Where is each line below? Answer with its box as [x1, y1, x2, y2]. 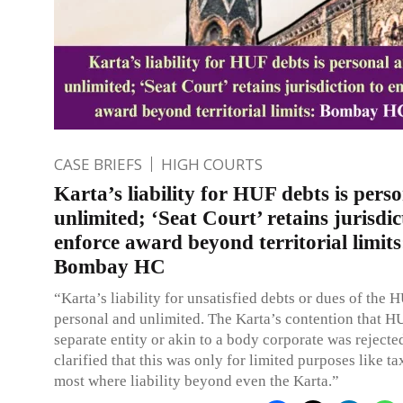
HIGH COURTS [161, 153, 263, 175]
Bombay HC [54, 255, 166, 278]
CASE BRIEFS [54, 153, 142, 175]
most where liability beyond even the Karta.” [54, 372, 339, 390]
